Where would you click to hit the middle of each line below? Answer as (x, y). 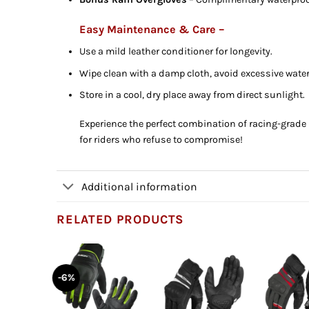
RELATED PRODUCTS (120, 220)
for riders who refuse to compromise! (161, 140)
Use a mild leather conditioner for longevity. (176, 52)
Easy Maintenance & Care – (152, 29)
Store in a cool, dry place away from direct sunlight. (192, 95)
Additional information (140, 186)
